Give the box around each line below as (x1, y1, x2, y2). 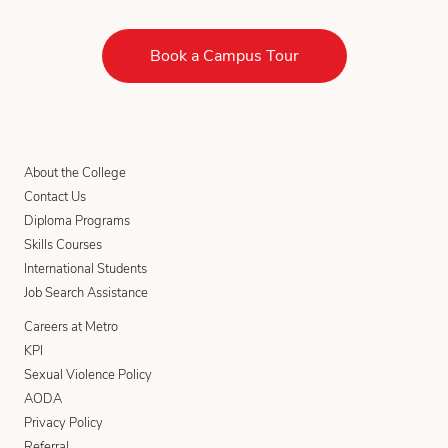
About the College (24, 163, 126, 182)
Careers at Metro (24, 317, 118, 336)
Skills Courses (24, 235, 102, 254)
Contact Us (24, 187, 86, 206)
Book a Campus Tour (149, 44, 299, 67)
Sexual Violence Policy (24, 365, 152, 384)
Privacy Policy (24, 413, 103, 432)
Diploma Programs (24, 211, 130, 230)
